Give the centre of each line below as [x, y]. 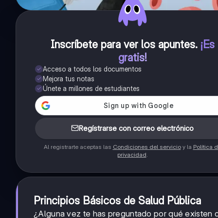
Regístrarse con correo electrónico [136, 128]
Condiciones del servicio [147, 147]
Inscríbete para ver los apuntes [123, 45]
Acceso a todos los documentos [92, 69]
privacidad [132, 155]
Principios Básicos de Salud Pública [117, 201]
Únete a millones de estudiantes [91, 89]
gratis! [132, 58]
